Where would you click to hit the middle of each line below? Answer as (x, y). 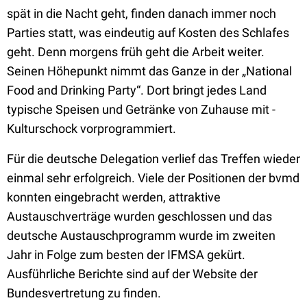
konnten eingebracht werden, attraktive (114, 197)
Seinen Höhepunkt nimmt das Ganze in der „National (149, 71)
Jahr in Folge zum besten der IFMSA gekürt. (126, 255)
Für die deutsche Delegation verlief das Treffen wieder (153, 159)
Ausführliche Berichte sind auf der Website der (132, 274)
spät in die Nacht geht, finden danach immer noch (142, 13)
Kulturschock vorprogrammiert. (91, 128)
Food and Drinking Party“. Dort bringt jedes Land (137, 90)
